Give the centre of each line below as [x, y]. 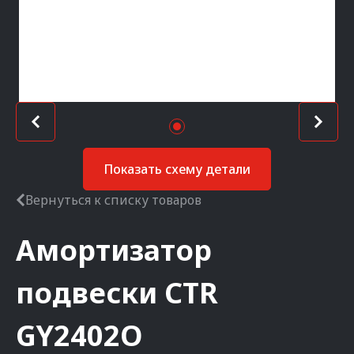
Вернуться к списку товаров [113, 200]
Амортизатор [114, 250]
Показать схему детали [177, 169]
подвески [87, 293]
